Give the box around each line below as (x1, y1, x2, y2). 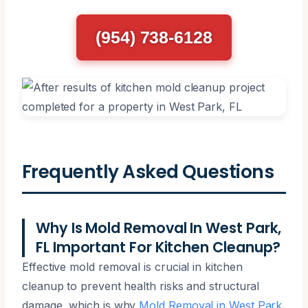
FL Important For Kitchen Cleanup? (36, 236, 281, 257)
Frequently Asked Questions (22, 158, 274, 184)
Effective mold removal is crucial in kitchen (22, 259, 243, 274)
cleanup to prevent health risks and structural (22, 278, 260, 293)
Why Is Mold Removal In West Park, (36, 217, 282, 238)
